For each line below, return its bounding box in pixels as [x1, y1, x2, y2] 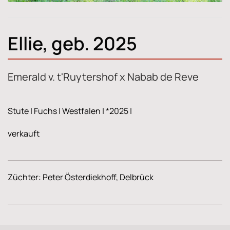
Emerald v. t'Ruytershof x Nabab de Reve [8, 70, 199, 84]
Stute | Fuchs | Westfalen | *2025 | [8, 105, 133, 117]
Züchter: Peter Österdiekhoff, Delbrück [8, 171, 154, 183]
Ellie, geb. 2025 [8, 30, 137, 56]
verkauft [8, 128, 40, 140]
